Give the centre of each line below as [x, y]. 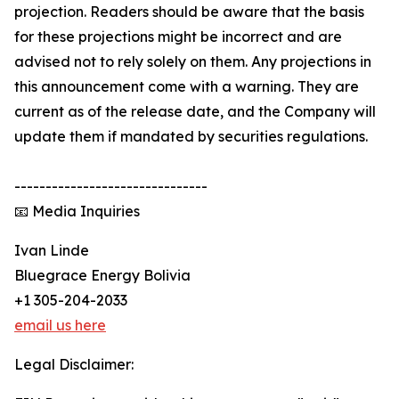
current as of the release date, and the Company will [195, 112]
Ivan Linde [52, 251]
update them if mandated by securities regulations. [191, 137]
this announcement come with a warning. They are [187, 87]
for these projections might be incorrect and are [178, 37]
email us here [60, 326]
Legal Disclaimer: [74, 365]
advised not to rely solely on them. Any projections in [193, 62]
